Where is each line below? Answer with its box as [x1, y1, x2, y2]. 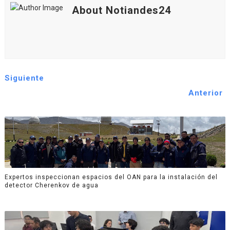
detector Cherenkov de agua [4, 181, 99, 189]
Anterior [188, 88, 223, 98]
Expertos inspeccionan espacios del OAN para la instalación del [4, 173, 218, 181]
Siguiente [4, 73, 44, 83]
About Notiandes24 [71, 4, 171, 17]
